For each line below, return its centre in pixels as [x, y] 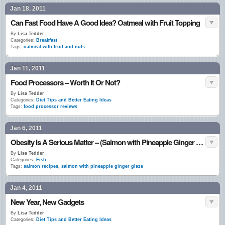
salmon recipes [41, 166]
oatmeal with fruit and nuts [54, 47]
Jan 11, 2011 [28, 68]
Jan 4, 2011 [26, 188]
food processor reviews [50, 106]
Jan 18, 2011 [28, 9]
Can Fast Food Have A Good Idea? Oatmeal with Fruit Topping [105, 23]
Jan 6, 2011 [26, 128]
